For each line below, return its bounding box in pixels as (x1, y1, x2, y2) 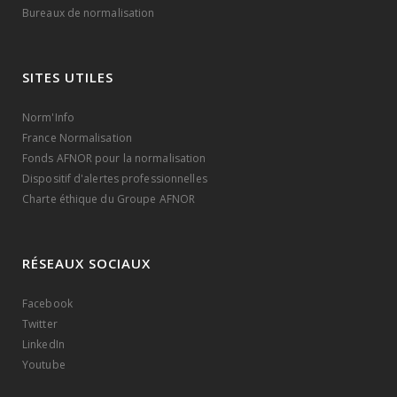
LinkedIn (22, 337, 65, 353)
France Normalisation (22, 130, 132, 146)
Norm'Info (22, 110, 74, 126)
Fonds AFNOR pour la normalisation (22, 151, 206, 167)
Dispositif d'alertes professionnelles (22, 171, 207, 187)
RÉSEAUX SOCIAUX (22, 254, 151, 273)
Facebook (22, 296, 73, 312)
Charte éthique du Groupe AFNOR (22, 191, 195, 207)
